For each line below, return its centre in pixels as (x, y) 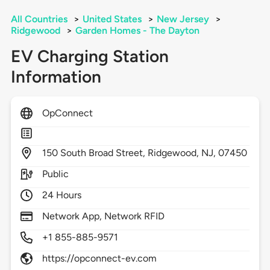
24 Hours (62, 195)
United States (112, 19)
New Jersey (183, 19)
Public (55, 174)
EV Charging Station (89, 56)
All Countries (39, 19)
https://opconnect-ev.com (99, 259)
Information (56, 77)
